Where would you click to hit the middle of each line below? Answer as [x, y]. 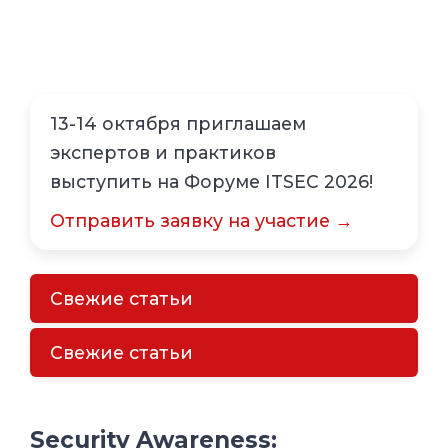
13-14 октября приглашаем [178, 124]
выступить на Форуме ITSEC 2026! [211, 182]
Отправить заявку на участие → [201, 221]
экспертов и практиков [163, 153]
